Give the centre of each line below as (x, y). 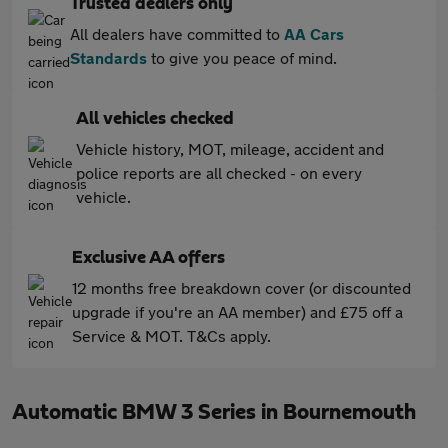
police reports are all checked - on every (219, 172)
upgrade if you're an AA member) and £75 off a (237, 311)
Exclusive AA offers (148, 258)
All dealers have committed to (177, 33)
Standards (108, 57)
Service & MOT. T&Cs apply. (171, 335)
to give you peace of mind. (242, 57)
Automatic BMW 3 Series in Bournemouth (214, 412)
